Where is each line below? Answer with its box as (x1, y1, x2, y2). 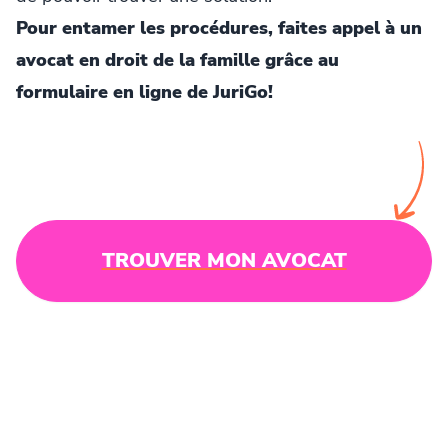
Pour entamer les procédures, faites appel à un (16, 16, 422, 41)
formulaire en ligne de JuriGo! (16, 80, 273, 105)
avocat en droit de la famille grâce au (16, 48, 339, 73)
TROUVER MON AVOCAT (101, 247, 347, 275)
